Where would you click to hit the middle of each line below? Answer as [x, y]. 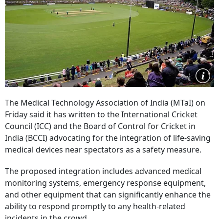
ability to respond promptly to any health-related [95, 206]
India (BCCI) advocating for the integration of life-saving [108, 138]
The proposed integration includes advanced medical [103, 171]
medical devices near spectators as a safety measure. [103, 150]
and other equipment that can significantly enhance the [108, 195]
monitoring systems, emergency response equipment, [105, 183]
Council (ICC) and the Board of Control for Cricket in [100, 126]
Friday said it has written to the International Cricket [101, 114]
